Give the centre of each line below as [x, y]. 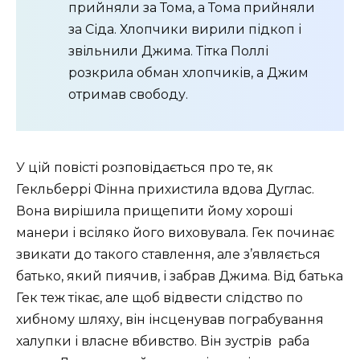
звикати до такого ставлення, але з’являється [168, 255]
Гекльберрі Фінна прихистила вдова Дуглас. [165, 190]
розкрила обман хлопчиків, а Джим [188, 73]
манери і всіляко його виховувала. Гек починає [175, 233]
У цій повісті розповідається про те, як [145, 168]
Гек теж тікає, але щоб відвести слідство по [160, 298]
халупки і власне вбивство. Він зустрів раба [163, 342]
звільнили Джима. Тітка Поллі [168, 51]
